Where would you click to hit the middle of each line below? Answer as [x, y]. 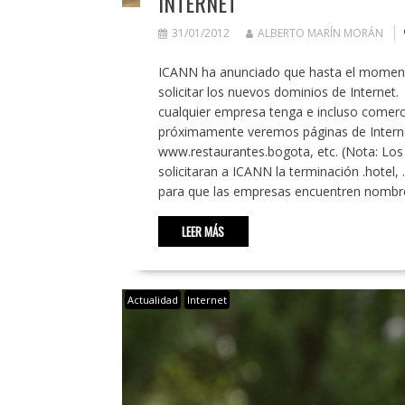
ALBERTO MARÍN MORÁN [320, 33]
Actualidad [152, 300]
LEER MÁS [203, 232]
